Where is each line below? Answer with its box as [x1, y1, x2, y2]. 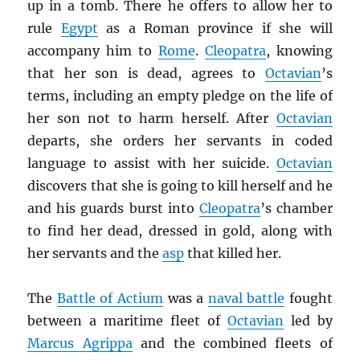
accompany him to [27, 43, 158, 59]
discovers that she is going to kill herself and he [27, 178, 333, 194]
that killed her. [184, 245, 282, 262]
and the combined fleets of [132, 335, 333, 352]
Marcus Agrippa [27, 335, 133, 352]
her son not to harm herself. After [27, 110, 276, 127]
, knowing [265, 43, 333, 59]
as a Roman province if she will [97, 20, 333, 37]
